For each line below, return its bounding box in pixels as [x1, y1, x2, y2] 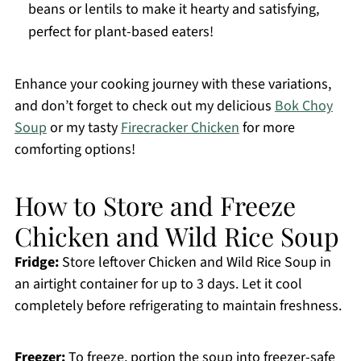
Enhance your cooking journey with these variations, [14, 74, 331, 95]
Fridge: [14, 252, 59, 273]
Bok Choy [274, 96, 333, 117]
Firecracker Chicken [120, 118, 239, 139]
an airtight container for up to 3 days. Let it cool [14, 274, 302, 295]
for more [239, 118, 295, 139]
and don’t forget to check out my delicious [14, 96, 275, 117]
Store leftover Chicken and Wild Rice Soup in [58, 252, 331, 273]
